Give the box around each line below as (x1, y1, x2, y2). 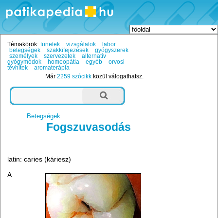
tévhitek (7, 65, 28, 71)
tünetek (40, 41, 60, 48)
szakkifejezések (46, 47, 89, 54)
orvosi (109, 59, 125, 65)
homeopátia (48, 59, 80, 65)
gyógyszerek (94, 47, 128, 54)
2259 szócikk (57, 73, 92, 80)
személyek (9, 53, 37, 59)
